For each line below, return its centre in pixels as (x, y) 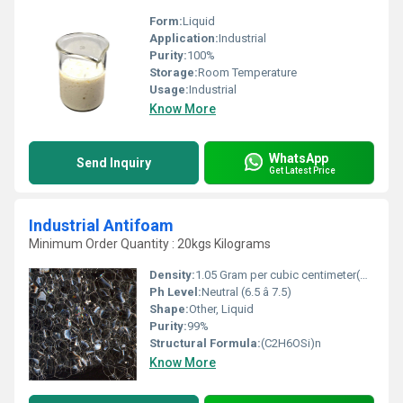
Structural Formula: (205, 343)
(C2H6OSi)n (291, 343)
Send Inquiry (114, 163)
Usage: (169, 90)
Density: (172, 275)
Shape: (169, 309)
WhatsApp (299, 158)
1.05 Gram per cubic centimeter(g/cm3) (278, 275)
